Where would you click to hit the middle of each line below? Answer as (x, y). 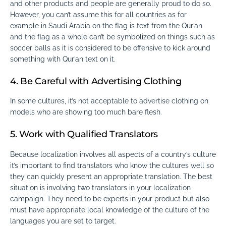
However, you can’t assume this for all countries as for (98, 14)
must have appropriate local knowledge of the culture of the (110, 210)
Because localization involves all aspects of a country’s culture (113, 154)
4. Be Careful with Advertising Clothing (96, 81)
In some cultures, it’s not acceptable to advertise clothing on (109, 101)
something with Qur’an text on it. (63, 59)
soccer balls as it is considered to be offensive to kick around (110, 48)
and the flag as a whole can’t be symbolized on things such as (112, 37)
